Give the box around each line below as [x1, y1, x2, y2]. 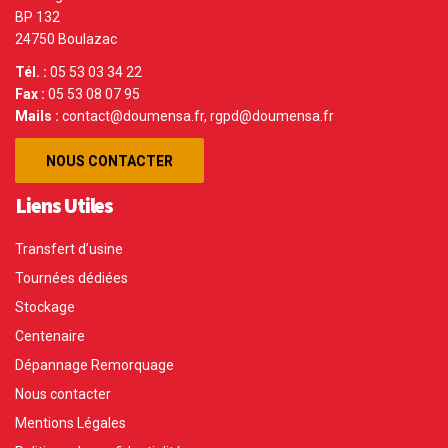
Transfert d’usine [15, 241, 123, 258]
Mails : [15, 108, 59, 125]
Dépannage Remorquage [15, 357, 174, 374]
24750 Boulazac [15, 31, 117, 48]
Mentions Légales [15, 415, 126, 432]
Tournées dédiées [15, 270, 128, 287]
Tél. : [15, 64, 47, 81]
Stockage [15, 299, 75, 316]
